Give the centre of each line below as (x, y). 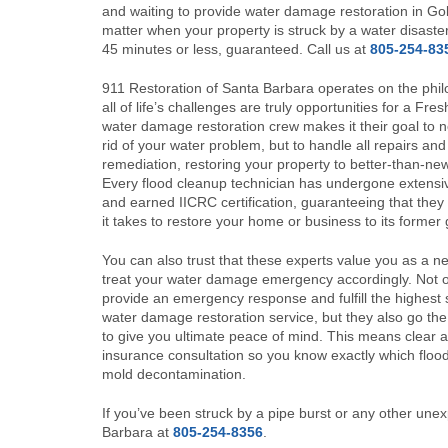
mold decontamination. (174, 374)
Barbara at (137, 432)
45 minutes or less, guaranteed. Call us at (236, 49)
